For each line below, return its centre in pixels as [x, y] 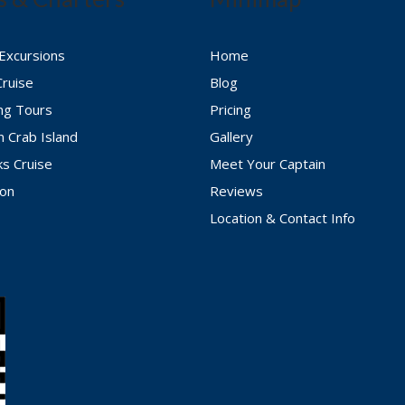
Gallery [232, 137]
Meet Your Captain [268, 164]
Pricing [231, 110]
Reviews [237, 191]
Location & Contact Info [283, 218]
